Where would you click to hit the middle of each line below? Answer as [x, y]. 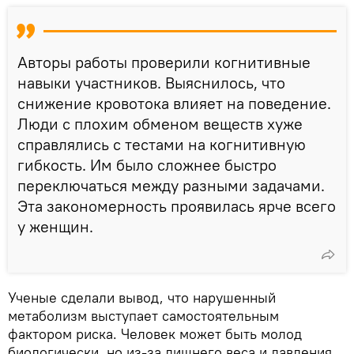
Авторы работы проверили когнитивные [164, 62]
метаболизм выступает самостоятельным [143, 315]
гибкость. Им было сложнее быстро [147, 164]
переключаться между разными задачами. [171, 185]
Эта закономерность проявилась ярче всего [177, 205]
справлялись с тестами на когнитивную [162, 144]
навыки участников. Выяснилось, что [151, 82]
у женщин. [55, 226]
